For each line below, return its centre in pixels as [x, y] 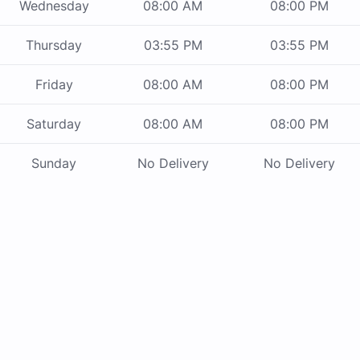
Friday [54, 85]
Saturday [54, 124]
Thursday [54, 45]
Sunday [54, 164]
